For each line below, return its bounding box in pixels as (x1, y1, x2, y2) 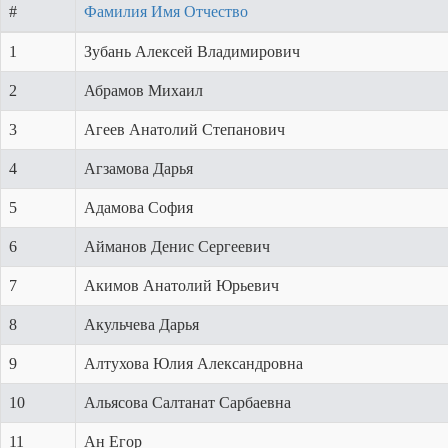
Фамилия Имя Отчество (84, 3, 248, 20)
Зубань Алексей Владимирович (84, 43, 300, 60)
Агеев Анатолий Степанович (84, 121, 285, 138)
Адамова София (84, 199, 193, 216)
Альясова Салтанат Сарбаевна (84, 394, 291, 411)
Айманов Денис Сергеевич (84, 238, 270, 255)
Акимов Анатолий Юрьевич (84, 277, 279, 294)
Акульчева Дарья (84, 316, 199, 333)
